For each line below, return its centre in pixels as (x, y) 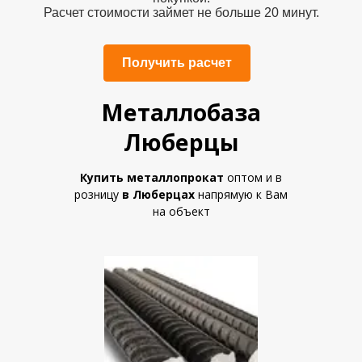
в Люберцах (158, 194)
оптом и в (253, 177)
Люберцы (181, 142)
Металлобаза (181, 112)
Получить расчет (177, 63)
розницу (98, 194)
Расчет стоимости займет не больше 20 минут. (181, 13)
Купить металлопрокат (152, 177)
